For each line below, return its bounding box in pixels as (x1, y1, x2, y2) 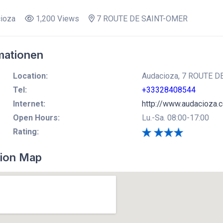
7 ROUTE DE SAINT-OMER (94, 13, 188, 23)
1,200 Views (33, 13, 79, 23)
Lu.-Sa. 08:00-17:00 (141, 112, 209, 122)
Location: (12, 71, 48, 81)
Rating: (12, 126, 39, 136)
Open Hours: (12, 112, 60, 122)
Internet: (12, 99, 45, 109)
